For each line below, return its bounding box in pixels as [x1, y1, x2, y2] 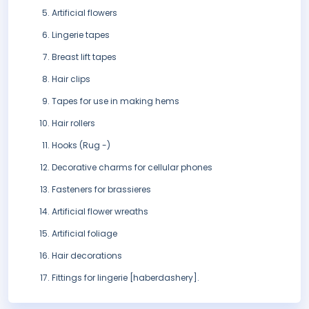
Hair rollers [52, 117, 95, 130]
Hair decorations [52, 250, 122, 262]
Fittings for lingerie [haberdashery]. [52, 272, 199, 284]
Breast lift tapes [52, 51, 117, 63]
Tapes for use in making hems [52, 95, 179, 108]
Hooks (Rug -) [52, 139, 110, 152]
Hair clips [52, 73, 90, 86]
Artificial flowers [52, 7, 117, 19]
